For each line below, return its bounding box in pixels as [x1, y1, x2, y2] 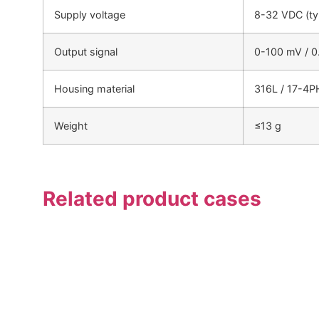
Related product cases [43, 187, 261, 211]
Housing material [54, 82, 135, 95]
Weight [54, 119, 88, 132]
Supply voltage [54, 8, 125, 21]
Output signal [54, 45, 117, 58]
